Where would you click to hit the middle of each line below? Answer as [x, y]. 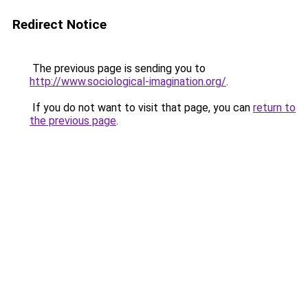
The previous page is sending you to [118, 68]
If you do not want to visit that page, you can [141, 108]
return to [274, 108]
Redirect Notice [59, 24]
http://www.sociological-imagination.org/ [128, 81]
